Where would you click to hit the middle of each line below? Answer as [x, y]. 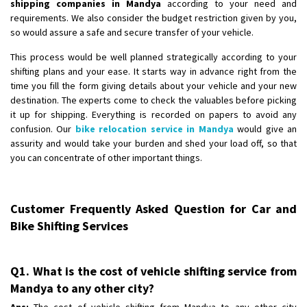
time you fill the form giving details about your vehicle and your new [153, 85]
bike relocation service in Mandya [154, 128]
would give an [265, 128]
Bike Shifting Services [69, 225]
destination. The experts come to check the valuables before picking [153, 100]
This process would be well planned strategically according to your [153, 57]
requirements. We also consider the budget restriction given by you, [153, 17]
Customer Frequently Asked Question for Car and [153, 208]
